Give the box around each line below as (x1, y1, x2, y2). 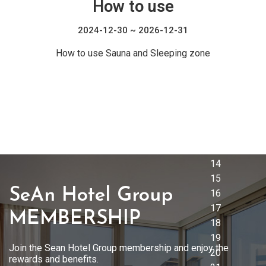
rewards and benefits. (9, 254, 99, 265)
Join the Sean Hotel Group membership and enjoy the (9, 242, 229, 254)
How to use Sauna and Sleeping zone (56, 47, 210, 59)
